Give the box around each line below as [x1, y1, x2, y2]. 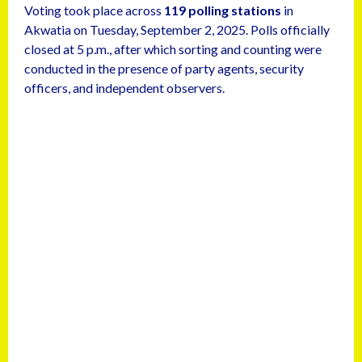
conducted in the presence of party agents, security [24, 61, 304, 76]
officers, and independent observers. [24, 80, 225, 95]
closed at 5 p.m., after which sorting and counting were [24, 41, 322, 57]
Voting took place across [24, 2, 164, 18]
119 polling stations [164, 2, 281, 18]
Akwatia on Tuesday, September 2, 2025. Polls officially [24, 22, 330, 37]
